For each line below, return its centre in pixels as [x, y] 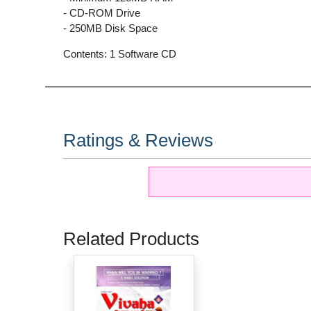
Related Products [131, 238]
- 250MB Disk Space [110, 28]
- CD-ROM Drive [101, 12]
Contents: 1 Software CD [119, 53]
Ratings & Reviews [138, 140]
